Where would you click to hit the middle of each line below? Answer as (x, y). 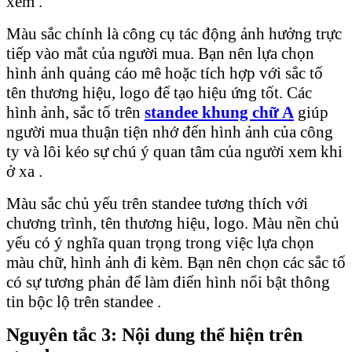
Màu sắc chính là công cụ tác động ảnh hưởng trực (174, 33)
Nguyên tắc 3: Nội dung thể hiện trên (154, 334)
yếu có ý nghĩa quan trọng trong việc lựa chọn (160, 242)
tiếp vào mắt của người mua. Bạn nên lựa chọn (160, 53)
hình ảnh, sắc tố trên (75, 112)
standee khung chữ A (219, 112)
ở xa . (24, 171)
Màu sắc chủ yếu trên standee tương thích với (157, 203)
